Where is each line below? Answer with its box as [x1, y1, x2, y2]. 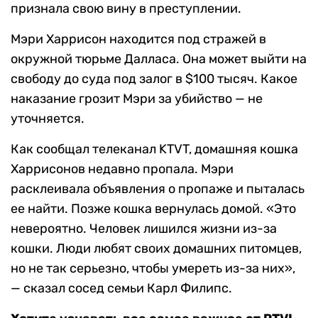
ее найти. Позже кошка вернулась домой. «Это [11, 201, 296, 217]
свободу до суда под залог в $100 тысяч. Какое [11, 71, 297, 87]
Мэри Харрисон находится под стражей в [11, 31, 266, 48]
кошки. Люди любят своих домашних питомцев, [11, 241, 302, 257]
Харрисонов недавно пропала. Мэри [11, 161, 234, 177]
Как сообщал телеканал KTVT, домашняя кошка [11, 141, 298, 158]
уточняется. [11, 111, 84, 127]
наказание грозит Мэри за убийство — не [11, 91, 263, 107]
